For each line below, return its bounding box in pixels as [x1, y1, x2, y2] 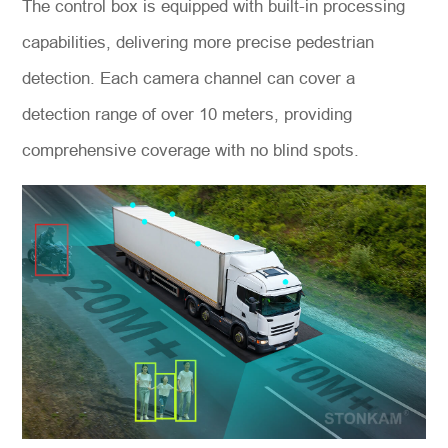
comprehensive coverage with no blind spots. [22, 141, 360, 161]
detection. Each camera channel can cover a [22, 69, 356, 89]
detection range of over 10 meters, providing [22, 105, 353, 125]
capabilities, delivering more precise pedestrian [22, 33, 375, 53]
